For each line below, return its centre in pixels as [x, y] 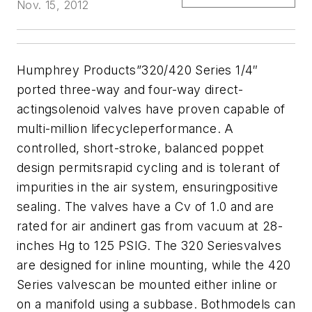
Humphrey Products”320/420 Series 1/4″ [138, 70]
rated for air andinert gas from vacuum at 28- [150, 226]
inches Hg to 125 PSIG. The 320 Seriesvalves [149, 246]
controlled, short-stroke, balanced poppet [141, 148]
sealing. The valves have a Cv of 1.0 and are [146, 207]
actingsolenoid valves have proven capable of [151, 109]
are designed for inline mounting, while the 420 [154, 265]
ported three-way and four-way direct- [130, 90]
